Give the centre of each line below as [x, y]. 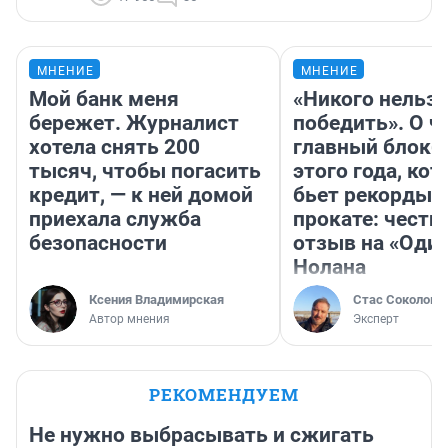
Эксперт [376, 319]
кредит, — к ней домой [141, 195]
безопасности [98, 243]
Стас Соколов [395, 300]
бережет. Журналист [134, 123]
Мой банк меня [104, 99]
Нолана [329, 267]
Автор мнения [129, 319]
